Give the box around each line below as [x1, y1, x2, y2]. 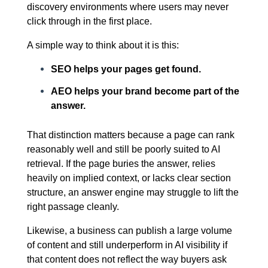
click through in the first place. [26, 16, 152, 27]
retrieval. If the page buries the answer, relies [26, 158, 215, 169]
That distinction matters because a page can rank [26, 129, 234, 141]
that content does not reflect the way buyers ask [26, 254, 227, 265]
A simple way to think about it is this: [26, 39, 179, 51]
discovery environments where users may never [26, 1, 229, 13]
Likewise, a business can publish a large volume [26, 225, 232, 236]
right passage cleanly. [26, 201, 119, 212]
